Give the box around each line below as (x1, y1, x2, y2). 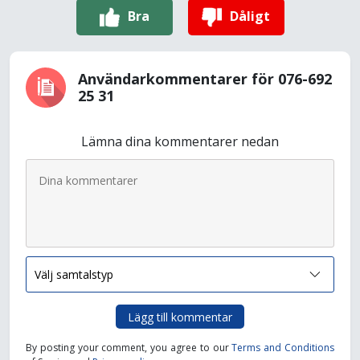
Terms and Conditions (231, 341, 335, 354)
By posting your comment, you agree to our (26, 341, 232, 354)
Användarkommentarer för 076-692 (78, 69, 332, 88)
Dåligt (230, 6, 270, 25)
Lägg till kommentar (128, 309, 232, 325)
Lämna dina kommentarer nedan (81, 133, 279, 150)
